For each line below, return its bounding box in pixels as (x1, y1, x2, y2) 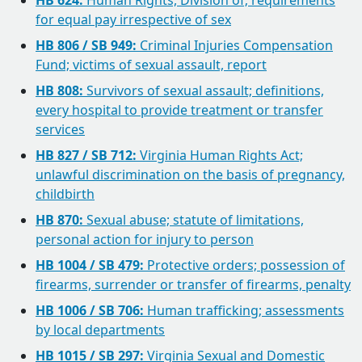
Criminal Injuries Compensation (137, 36, 333, 54)
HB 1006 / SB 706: (36, 301, 144, 319)
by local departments (36, 321, 165, 339)
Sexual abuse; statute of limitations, (83, 211, 304, 229)
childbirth (36, 185, 95, 203)
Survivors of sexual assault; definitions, (83, 82, 324, 99)
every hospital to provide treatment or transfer (36, 101, 323, 119)
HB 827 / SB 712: (36, 146, 137, 164)
